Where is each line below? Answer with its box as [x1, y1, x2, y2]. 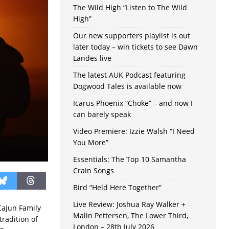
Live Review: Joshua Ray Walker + [73, 199, 186, 210]
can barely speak [73, 109, 131, 120]
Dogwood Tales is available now [73, 81, 181, 91]
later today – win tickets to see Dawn [73, 42, 198, 52]
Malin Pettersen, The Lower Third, [73, 211, 188, 221]
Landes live [73, 53, 111, 63]
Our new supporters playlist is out [73, 31, 190, 41]
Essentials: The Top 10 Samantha [73, 154, 186, 165]
